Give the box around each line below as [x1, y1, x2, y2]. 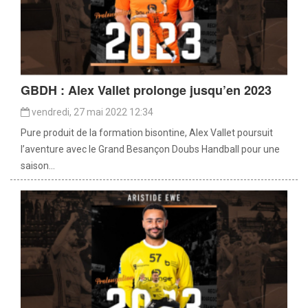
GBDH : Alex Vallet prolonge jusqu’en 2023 [21, 80, 272, 99]
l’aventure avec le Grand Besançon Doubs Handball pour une [21, 143, 280, 155]
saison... [21, 159, 55, 171]
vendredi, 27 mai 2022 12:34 [30, 106, 153, 118]
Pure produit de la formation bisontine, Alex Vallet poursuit [21, 126, 273, 138]
